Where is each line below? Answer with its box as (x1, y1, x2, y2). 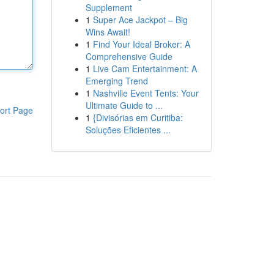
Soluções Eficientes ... (85, 124, 171, 136)
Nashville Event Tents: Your (92, 87, 199, 99)
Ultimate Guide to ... (85, 99, 163, 111)
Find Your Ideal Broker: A (92, 38, 190, 50)
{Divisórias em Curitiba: (92, 111, 183, 124)
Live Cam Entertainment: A (92, 62, 197, 75)
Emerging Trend (85, 75, 148, 87)
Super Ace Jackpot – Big (92, 13, 188, 26)
